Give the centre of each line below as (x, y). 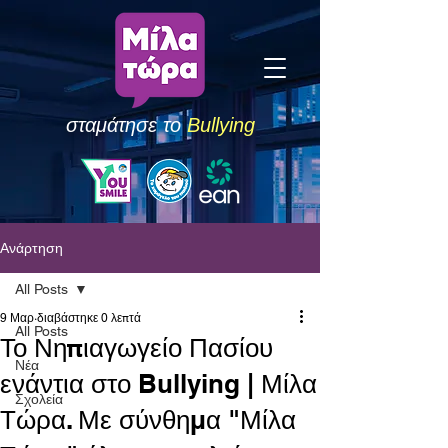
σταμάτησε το (126, 125)
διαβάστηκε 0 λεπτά (89, 318)
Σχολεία (39, 399)
